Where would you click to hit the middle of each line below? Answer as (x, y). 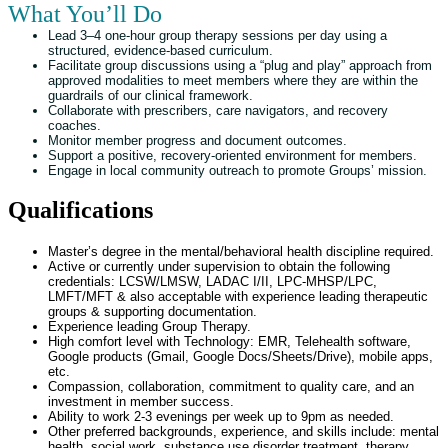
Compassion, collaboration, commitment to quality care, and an (231, 387)
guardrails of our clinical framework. (150, 95)
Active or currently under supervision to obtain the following (219, 267)
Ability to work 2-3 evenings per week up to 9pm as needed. (221, 417)
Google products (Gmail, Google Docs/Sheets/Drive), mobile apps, (240, 357)
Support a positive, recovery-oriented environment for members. (232, 155)
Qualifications (80, 210)
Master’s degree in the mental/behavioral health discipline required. (241, 252)
